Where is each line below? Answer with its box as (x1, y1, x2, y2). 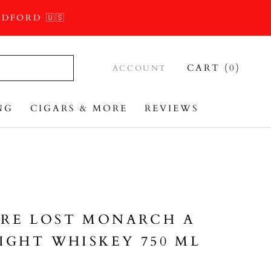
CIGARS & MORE (30, 102, 128, 114)
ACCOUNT (112, 63, 167, 74)
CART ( (187, 62, 229, 74)
